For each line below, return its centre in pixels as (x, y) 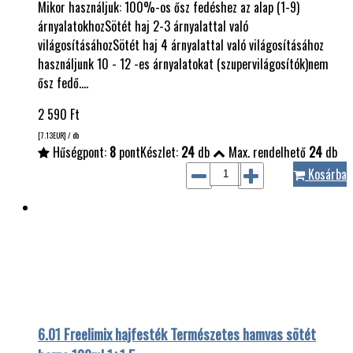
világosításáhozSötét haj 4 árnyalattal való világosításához (181, 45)
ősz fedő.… (63, 82)
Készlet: (161, 152)
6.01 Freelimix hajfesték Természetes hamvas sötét (177, 333)
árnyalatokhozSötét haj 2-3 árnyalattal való (143, 26)
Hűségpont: (80, 152)
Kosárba (326, 174)
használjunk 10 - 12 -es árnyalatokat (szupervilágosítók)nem (183, 63)
